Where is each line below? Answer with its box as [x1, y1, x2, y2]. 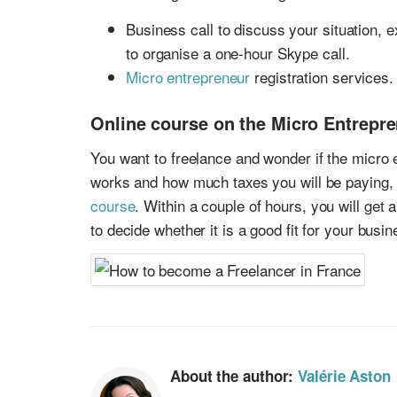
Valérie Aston [298, 364, 391, 386]
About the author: [170, 364, 299, 386]
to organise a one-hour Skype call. [126, 41, 350, 64]
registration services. [250, 65, 393, 88]
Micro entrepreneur [126, 65, 251, 88]
